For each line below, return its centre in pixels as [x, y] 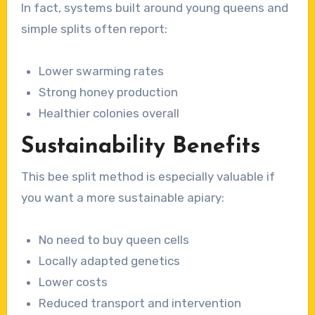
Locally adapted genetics [110, 261]
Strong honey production [109, 92]
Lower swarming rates [102, 71]
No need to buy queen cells [114, 239]
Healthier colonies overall [109, 113]
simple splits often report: [94, 28]
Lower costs [73, 282]
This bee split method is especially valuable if [148, 176]
